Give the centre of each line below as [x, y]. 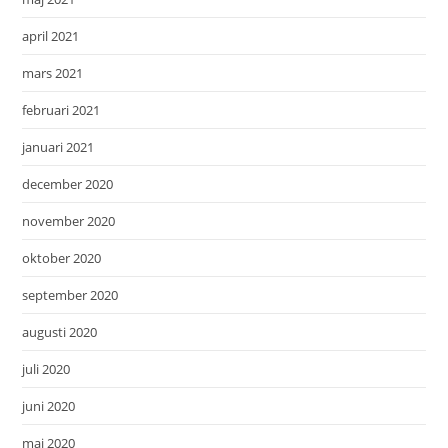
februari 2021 [61, 110]
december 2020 [68, 184]
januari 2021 [58, 147]
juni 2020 [49, 406]
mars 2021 [53, 73]
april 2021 [51, 36]
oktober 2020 [62, 258]
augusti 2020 [60, 332]
